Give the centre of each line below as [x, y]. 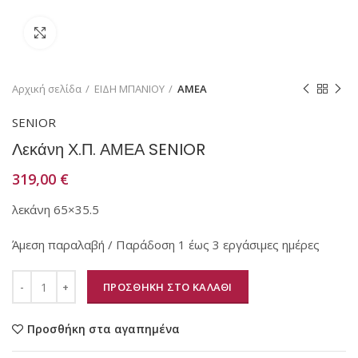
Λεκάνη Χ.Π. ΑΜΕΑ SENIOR [109, 149]
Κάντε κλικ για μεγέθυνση [121, 33]
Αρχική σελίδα [47, 89]
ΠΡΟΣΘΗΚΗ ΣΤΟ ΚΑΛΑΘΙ [168, 287]
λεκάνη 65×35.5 [56, 209]
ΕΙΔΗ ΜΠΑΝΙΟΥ [129, 89]
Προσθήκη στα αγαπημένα [103, 329]
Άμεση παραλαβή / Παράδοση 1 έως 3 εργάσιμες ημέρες [166, 245]
